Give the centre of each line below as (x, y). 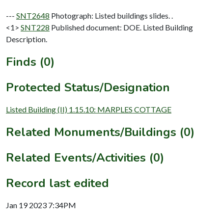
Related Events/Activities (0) (85, 158)
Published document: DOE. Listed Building (122, 27)
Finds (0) (30, 62)
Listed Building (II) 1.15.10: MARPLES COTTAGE (89, 110)
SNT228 (35, 27)
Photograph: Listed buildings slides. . (112, 16)
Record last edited (57, 183)
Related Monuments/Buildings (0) (100, 132)
